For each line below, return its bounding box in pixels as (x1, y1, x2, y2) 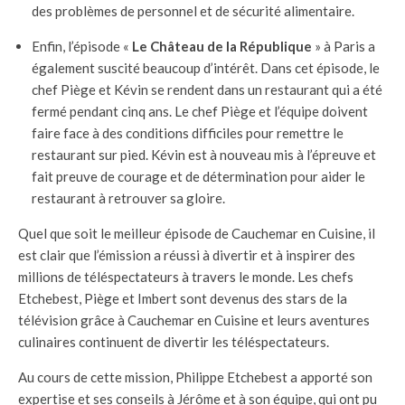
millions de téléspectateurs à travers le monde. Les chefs (18, 268, 353, 285)
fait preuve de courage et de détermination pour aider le (32, 167, 365, 184)
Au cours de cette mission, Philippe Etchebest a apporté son (18, 368, 372, 385)
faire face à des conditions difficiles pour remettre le (32, 124, 344, 141)
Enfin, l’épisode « (32, 37, 132, 54)
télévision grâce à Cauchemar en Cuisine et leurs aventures (18, 311, 370, 328)
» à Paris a (312, 37, 375, 54)
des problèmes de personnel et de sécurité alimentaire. (32, 2, 354, 19)
